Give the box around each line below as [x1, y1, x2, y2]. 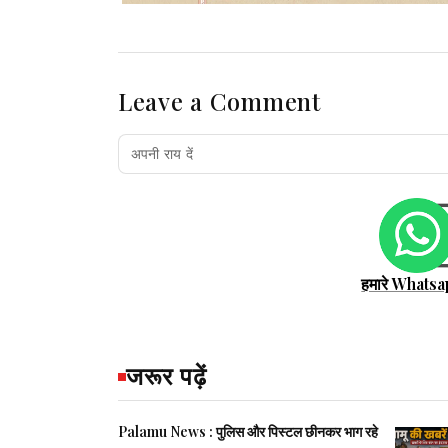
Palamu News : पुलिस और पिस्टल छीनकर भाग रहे [118, 422, 216, 442]
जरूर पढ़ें [126, 359, 207, 392]
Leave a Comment [118, 84, 321, 117]
